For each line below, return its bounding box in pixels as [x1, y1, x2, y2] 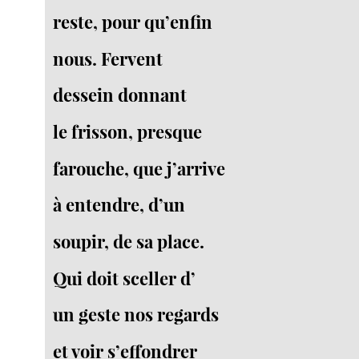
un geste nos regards [53, 302, 220, 327]
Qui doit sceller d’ [53, 265, 196, 290]
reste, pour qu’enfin [53, 10, 213, 34]
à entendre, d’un [53, 192, 186, 217]
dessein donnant [53, 83, 188, 107]
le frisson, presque [53, 119, 203, 144]
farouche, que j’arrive [53, 155, 226, 180]
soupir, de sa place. [53, 229, 205, 254]
